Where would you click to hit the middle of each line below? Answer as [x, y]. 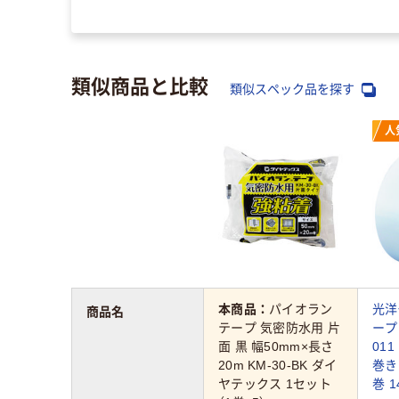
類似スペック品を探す [294, 90]
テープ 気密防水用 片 [280, 327]
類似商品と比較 [140, 85]
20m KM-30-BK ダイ [278, 365]
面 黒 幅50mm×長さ [276, 346]
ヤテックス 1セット [275, 383]
